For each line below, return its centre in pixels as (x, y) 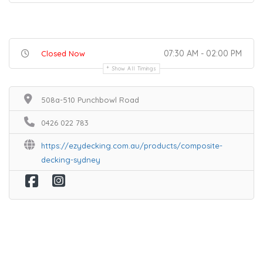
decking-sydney (71, 160)
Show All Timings (134, 68)
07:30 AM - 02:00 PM (203, 53)
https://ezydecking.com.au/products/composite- (132, 146)
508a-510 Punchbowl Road (90, 100)
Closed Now (63, 53)
